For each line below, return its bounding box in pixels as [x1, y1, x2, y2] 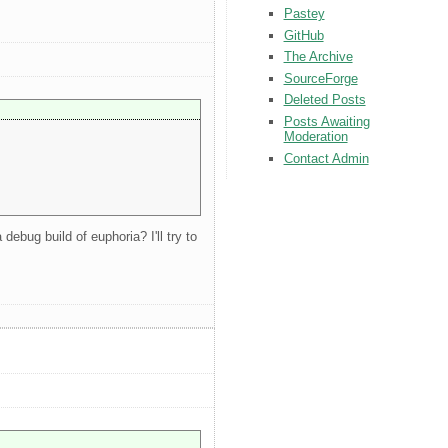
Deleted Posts [283, 92, 366, 108]
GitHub [283, 27, 324, 43]
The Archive [283, 49, 353, 65]
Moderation [283, 129, 348, 145]
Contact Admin [283, 150, 369, 166]
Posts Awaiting [283, 114, 370, 130]
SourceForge [283, 70, 358, 86]
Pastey [283, 5, 325, 21]
